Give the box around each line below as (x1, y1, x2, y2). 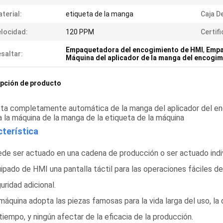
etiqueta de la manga (66, 10, 133, 18)
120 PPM (66, 28, 94, 36)
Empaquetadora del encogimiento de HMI (66, 46, 203, 54)
